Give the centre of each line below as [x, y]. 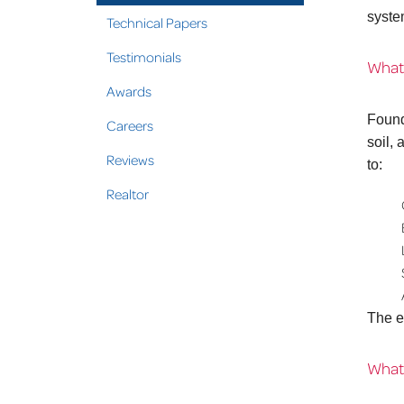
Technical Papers [157, 23]
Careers [130, 125]
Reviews [130, 160]
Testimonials [144, 57]
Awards [129, 91]
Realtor [128, 194]
